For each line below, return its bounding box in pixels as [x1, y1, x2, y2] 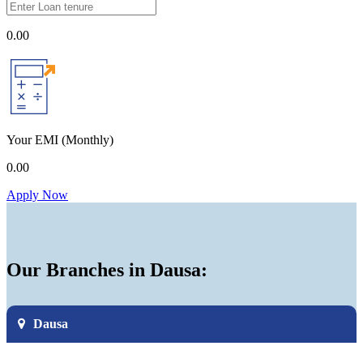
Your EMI [6, 132, 62, 147]
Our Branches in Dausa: [6, 258, 207, 280]
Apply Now [6, 187, 68, 202]
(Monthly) [62, 132, 113, 147]
